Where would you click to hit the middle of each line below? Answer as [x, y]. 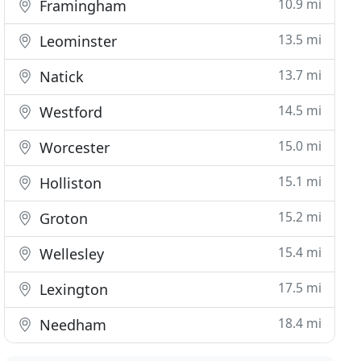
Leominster [77, 41]
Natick [60, 77]
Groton [62, 218]
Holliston [69, 183]
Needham [71, 325]
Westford [69, 112]
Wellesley [70, 254]
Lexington [72, 289]
